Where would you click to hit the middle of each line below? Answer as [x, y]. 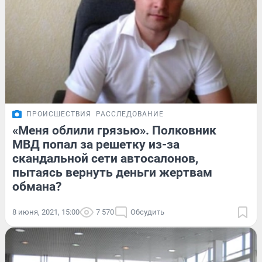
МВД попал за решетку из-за [96, 145]
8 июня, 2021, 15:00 [46, 212]
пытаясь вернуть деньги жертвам [112, 173]
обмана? [37, 187]
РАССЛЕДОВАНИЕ [130, 114]
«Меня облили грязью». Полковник [114, 131]
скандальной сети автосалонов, [105, 159]
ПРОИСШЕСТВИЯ [59, 114]
